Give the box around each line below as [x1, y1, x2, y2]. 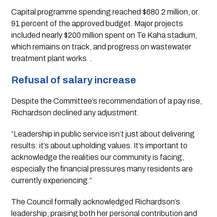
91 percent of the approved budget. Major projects [11, 19, 183, 28]
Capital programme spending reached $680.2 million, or [11, 8, 198, 16]
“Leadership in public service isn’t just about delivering [11, 130, 195, 139]
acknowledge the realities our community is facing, [11, 153, 184, 162]
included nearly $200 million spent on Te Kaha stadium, [11, 31, 197, 40]
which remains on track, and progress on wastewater [11, 43, 191, 51]
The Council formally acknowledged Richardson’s [11, 198, 180, 206]
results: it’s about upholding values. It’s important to [11, 141, 187, 150]
